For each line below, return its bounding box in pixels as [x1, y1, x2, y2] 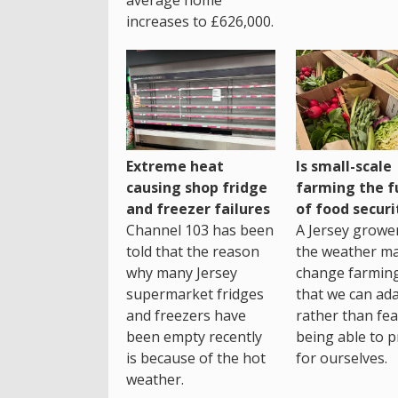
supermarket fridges [126, 283, 264, 304]
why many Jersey [126, 262, 237, 283]
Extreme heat [126, 155, 224, 176]
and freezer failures [126, 198, 270, 219]
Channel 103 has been [126, 219, 274, 240]
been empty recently [126, 326, 262, 346]
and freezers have [126, 305, 246, 325]
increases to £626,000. [126, 12, 274, 32]
